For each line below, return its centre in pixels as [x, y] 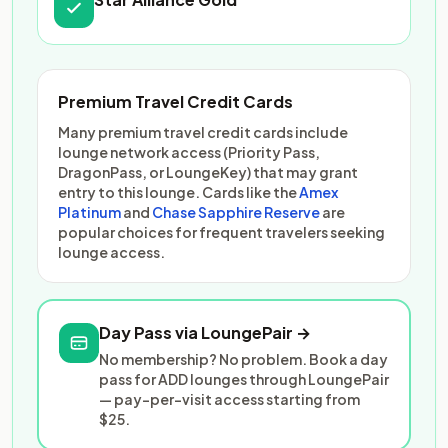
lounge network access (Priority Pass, [189, 152]
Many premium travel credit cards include [203, 132]
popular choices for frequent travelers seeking [221, 232]
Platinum [89, 212]
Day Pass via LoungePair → [205, 332]
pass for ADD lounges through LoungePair [244, 379]
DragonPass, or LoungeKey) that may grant [208, 172]
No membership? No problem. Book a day [243, 359]
